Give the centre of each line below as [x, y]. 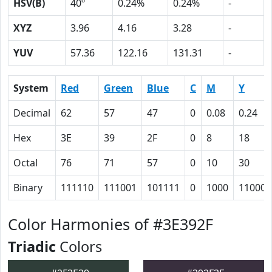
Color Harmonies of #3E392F [110, 224]
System [31, 88]
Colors [79, 246]
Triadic [32, 246]
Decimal [32, 113]
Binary [28, 188]
